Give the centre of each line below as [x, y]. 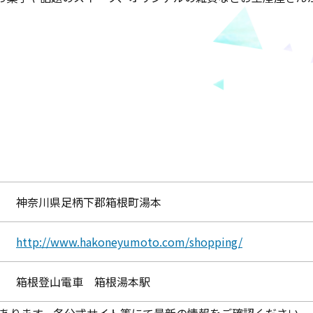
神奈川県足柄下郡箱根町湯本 [89, 202]
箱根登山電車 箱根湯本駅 [83, 282]
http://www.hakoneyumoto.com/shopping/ [129, 242]
